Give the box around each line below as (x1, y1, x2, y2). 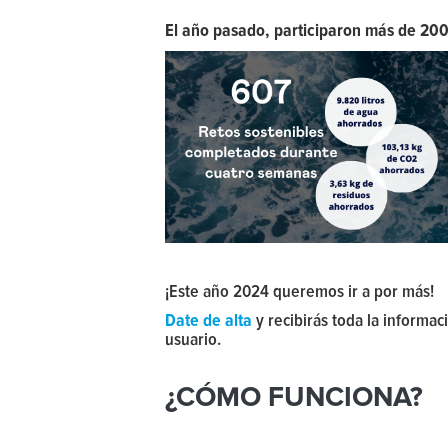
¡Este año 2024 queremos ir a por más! (165, 282, 434, 301)
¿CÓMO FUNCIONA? (165, 383, 423, 412)
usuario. (165, 330, 221, 349)
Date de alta (165, 311, 252, 330)
